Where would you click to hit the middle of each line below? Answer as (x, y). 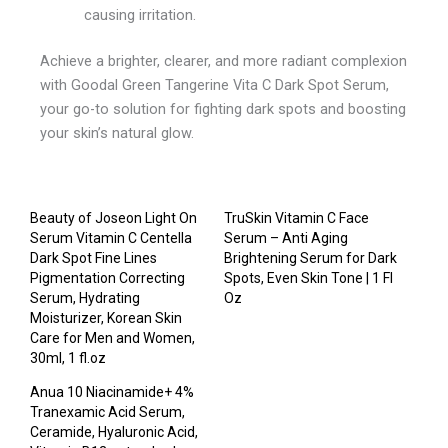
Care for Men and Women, (112, 338)
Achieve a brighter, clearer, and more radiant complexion (223, 60)
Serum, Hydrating (85, 298)
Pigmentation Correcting (107, 278)
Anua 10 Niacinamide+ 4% (112, 392)
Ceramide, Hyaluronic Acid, (114, 432)
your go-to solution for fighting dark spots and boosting (223, 108)
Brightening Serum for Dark (310, 258)
